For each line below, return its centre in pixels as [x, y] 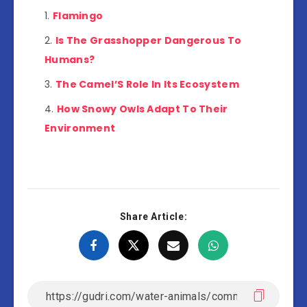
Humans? [70, 59]
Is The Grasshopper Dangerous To [148, 40]
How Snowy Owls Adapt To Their [142, 109]
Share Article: [153, 216]
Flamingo [78, 15]
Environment [80, 128]
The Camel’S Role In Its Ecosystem [147, 84]
